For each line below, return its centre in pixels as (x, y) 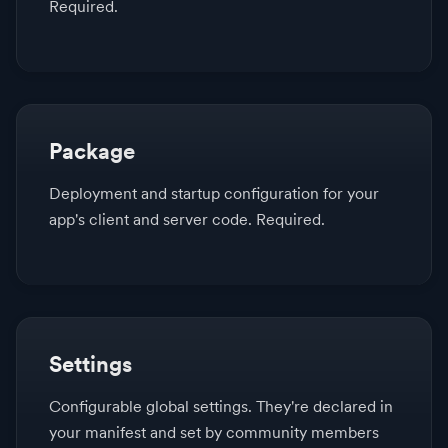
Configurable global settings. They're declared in (221, 407)
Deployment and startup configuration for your (214, 194)
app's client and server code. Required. (187, 220)
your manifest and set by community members (214, 433)
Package (92, 151)
